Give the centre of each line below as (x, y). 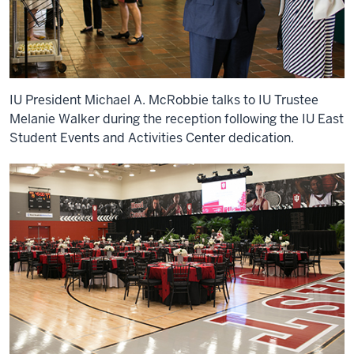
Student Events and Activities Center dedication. (152, 137)
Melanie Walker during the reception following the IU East (177, 119)
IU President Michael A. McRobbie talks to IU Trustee (164, 100)
